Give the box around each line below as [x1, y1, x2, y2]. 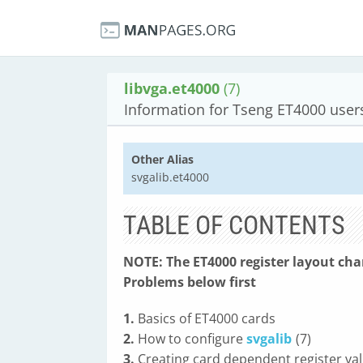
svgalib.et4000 [131, 169, 209, 185]
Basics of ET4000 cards [135, 310, 275, 327]
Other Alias [131, 152, 194, 167]
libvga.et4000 [124, 79, 220, 98]
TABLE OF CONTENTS [123, 210, 345, 241]
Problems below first [123, 273, 256, 291]
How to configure [135, 330, 246, 348]
